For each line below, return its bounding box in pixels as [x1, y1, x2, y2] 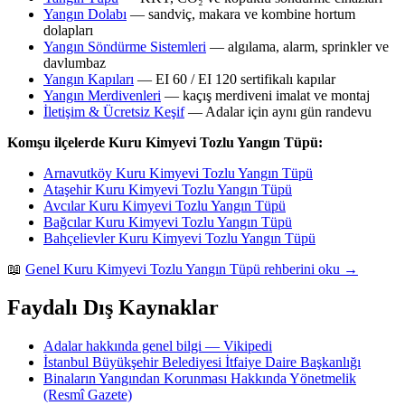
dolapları [43, 23, 93, 39]
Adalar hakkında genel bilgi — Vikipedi [43, 338, 272, 354]
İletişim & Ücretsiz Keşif [43, 104, 184, 120]
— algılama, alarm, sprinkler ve [206, 39, 389, 55]
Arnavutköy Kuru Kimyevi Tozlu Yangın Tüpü [43, 165, 313, 182]
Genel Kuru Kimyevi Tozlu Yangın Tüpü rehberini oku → [25, 261, 358, 278]
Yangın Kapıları [43, 71, 134, 88]
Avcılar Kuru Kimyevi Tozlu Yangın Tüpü [43, 198, 286, 214]
